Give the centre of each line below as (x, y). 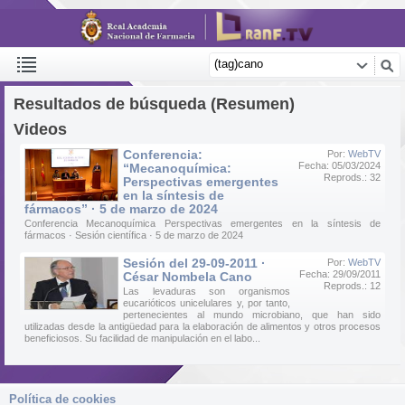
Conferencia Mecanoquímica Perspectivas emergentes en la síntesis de (202, 223)
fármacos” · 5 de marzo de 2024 (121, 209)
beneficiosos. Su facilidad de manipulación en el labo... (142, 338)
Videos (40, 129)
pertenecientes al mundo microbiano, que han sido (252, 315)
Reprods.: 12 (352, 286)
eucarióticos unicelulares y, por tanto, (207, 303)
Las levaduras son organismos (207, 291)
